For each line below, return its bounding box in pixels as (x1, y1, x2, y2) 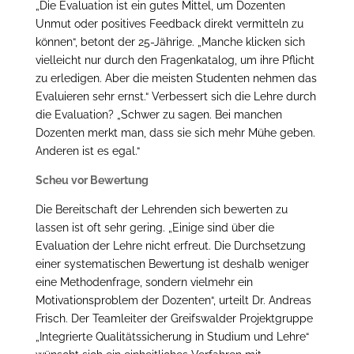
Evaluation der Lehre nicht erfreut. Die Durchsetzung (35, 239, 306, 252)
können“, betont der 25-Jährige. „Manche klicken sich (35, 35, 305, 48)
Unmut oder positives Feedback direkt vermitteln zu (35, 17, 303, 30)
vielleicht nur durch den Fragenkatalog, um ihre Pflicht (35, 53, 314, 66)
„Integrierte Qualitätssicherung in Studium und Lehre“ (35, 330, 309, 343)
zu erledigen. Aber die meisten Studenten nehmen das (35, 71, 317, 85)
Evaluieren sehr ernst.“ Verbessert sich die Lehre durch (35, 89, 316, 103)
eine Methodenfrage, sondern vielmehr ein (35, 275, 253, 288)
